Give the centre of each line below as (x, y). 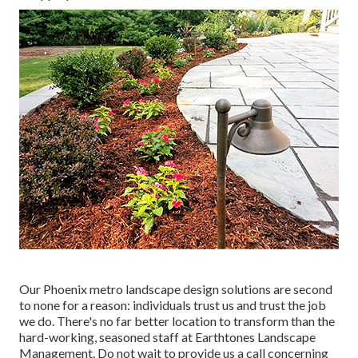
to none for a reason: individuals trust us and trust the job (173, 305)
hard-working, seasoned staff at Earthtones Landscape (167, 337)
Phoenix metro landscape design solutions (158, 289)
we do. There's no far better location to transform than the (177, 321)
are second (303, 289)
